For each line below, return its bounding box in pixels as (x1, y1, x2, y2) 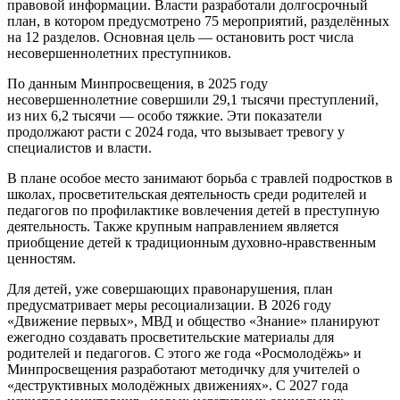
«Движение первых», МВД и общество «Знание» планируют (7, 312, 379, 329)
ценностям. (7, 250, 76, 266)
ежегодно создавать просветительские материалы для (7, 329, 334, 345)
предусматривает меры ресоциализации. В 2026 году (7, 296, 331, 312)
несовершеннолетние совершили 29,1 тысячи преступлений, (7, 91, 379, 107)
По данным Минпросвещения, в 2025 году (7, 75, 268, 91)
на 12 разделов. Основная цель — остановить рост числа (7, 29, 354, 45)
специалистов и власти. (7, 139, 152, 155)
